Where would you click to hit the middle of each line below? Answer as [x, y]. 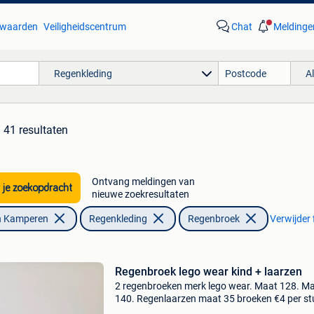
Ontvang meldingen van [143, 182]
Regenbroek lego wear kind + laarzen [208, 272]
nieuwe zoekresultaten [140, 194]
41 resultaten [36, 130]
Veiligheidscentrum [84, 27]
